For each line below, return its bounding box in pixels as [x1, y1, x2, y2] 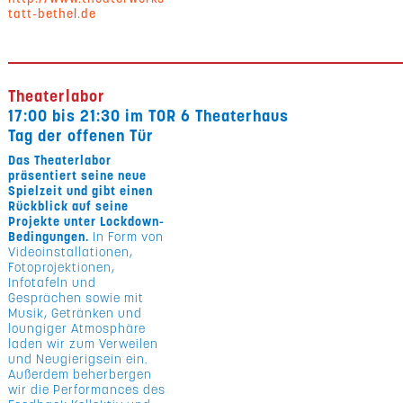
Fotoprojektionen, [8, 259, 116, 275]
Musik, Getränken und [8, 305, 143, 321]
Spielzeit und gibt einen [8, 183, 154, 199]
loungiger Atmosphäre [8, 320, 147, 336]
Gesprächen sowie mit [8, 290, 145, 306]
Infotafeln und [8, 274, 97, 291]
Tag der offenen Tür [8, 125, 155, 146]
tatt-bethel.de [8, 5, 97, 22]
